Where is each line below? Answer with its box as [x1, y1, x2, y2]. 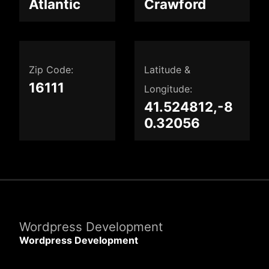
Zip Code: [29, 64, 73, 76]
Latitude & [144, 64, 190, 76]
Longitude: [144, 83, 192, 95]
